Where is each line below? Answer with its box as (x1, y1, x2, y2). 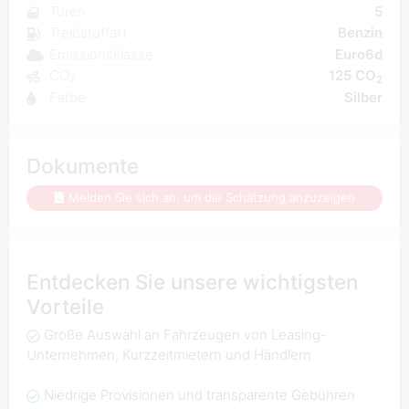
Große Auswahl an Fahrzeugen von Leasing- (43, 326, 327, 344)
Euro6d (335, 45, 383, 63)
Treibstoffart (48, 24, 127, 42)
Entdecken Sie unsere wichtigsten (26, 268, 358, 294)
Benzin (338, 24, 383, 42)
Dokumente (26, 153, 139, 179)
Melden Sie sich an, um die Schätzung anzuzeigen (68, 190, 355, 205)
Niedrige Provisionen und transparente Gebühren (43, 386, 355, 404)
